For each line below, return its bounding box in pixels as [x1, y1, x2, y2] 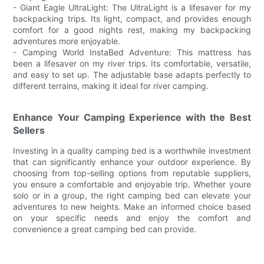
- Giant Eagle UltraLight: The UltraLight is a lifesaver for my [13, 2, 251, 12]
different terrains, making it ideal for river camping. [13, 80, 209, 91]
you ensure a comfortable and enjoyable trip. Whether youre [13, 179, 251, 189]
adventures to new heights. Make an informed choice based [13, 201, 251, 212]
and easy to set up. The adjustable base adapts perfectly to [13, 69, 251, 80]
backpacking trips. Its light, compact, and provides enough [13, 13, 251, 24]
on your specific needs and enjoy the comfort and [13, 212, 251, 223]
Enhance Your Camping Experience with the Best [13, 111, 251, 123]
